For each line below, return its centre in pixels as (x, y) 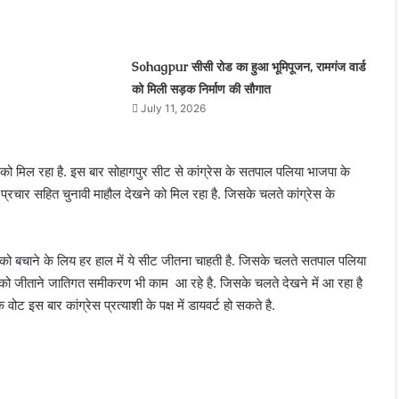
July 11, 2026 (173, 108)
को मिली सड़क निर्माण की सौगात (201, 89)
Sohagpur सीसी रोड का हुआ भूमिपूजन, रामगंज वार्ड (248, 67)
